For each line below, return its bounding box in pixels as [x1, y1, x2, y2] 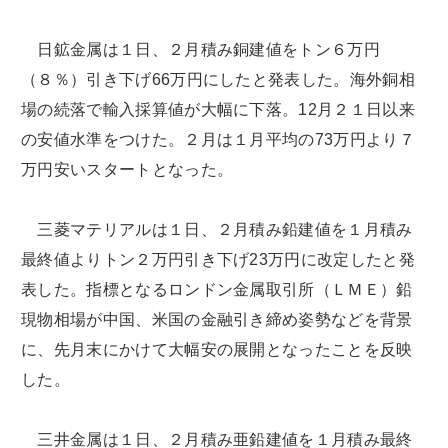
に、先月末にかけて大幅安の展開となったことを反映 [21, 341, 413, 359]
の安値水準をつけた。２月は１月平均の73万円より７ [21, 131, 416, 149]
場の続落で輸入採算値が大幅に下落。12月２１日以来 [21, 101, 415, 119]
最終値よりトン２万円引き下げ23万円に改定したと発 [21, 251, 416, 269]
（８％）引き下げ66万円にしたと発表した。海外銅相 [21, 71, 415, 89]
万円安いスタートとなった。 [21, 161, 234, 179]
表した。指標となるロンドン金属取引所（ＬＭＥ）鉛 [21, 281, 413, 299]
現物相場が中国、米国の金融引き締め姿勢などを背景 [21, 311, 413, 329]
